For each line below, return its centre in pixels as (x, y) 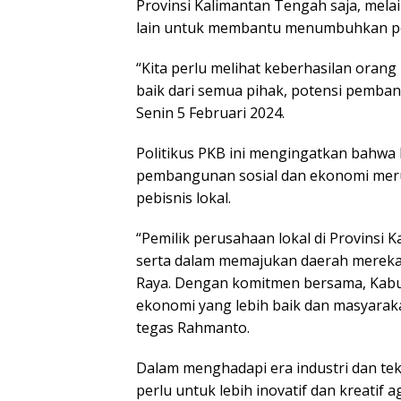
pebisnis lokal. (183, 198)
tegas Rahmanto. (193, 328)
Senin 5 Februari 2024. (210, 113)
